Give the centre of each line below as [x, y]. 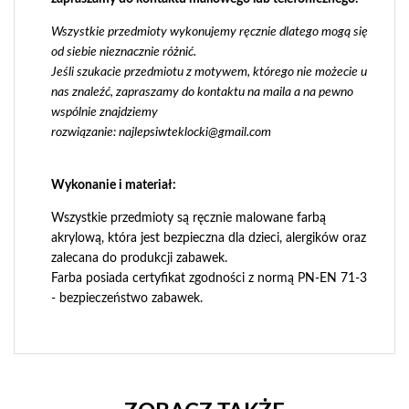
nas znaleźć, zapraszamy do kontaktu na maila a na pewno [202, 93]
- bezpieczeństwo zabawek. [127, 299]
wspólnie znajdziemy [105, 113]
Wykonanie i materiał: [114, 186]
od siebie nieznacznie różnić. [124, 52]
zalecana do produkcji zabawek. [139, 259]
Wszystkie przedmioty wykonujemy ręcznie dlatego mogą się [210, 32]
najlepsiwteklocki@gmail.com [195, 133]
